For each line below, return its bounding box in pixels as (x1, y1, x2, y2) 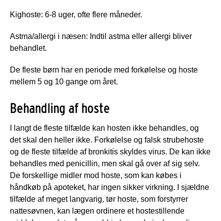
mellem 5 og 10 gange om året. (10, 77, 118, 86)
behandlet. (10, 43, 47, 52)
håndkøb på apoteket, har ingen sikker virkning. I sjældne (10, 183, 209, 191)
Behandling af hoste (10, 99, 110, 116)
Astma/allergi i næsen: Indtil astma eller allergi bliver (10, 32, 192, 40)
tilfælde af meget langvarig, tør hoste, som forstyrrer (10, 194, 188, 203)
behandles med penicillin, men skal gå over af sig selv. (10, 159, 200, 168)
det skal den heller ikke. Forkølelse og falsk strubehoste (10, 135, 204, 144)
